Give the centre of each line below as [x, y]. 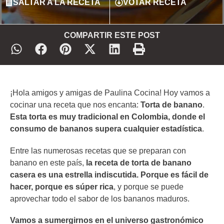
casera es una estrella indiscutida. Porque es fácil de [109, 174]
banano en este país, [48, 162]
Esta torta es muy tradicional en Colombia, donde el [107, 117]
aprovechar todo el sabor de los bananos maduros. [100, 198]
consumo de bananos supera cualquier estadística [106, 129]
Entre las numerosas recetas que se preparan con [98, 150]
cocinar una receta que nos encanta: [75, 105]
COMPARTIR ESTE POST [112, 35]
